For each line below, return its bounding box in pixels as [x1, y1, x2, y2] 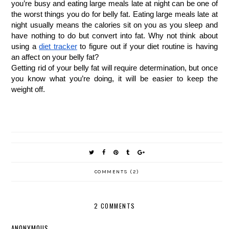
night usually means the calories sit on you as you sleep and [11, 21, 218, 30]
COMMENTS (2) [94, 169, 140, 175]
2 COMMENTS [94, 201, 135, 211]
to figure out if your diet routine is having [77, 42, 218, 51]
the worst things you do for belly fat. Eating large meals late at [11, 10, 218, 19]
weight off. [11, 85, 45, 94]
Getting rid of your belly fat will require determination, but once [11, 64, 218, 73]
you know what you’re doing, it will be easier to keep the [11, 75, 218, 83]
